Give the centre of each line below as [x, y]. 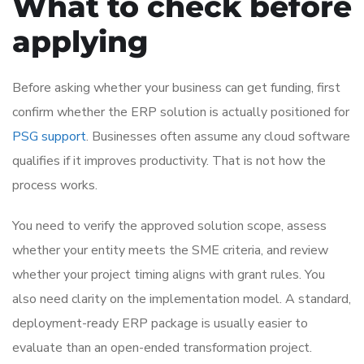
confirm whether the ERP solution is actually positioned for [181, 112]
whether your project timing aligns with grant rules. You [169, 274]
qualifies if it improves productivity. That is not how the [169, 160]
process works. [55, 185]
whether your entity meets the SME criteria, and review [170, 250]
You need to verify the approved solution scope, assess [169, 225]
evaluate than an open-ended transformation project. [162, 347]
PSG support [49, 136]
